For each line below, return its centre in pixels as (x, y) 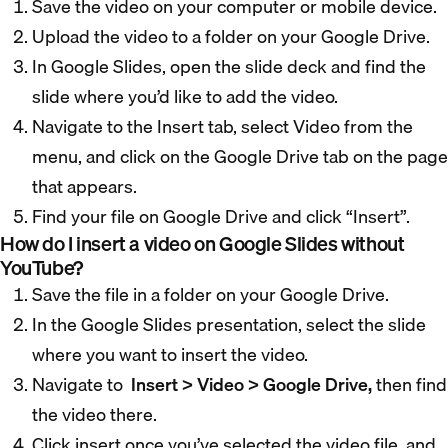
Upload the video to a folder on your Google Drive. (233, 36)
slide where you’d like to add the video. (187, 96)
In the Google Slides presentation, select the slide (229, 324)
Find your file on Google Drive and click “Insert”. (223, 216)
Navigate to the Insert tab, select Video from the (222, 126)
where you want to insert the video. (172, 354)
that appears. (86, 186)
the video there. (94, 414)
